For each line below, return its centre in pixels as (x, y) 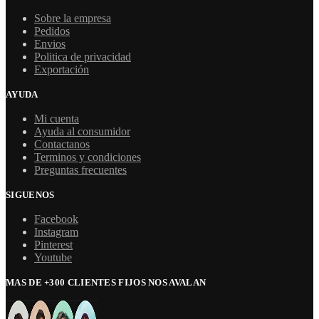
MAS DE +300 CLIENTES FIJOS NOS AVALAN (106, 282)
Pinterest (53, 245)
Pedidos (52, 31)
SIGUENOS (30, 195)
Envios (50, 44)
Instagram (56, 232)
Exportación (62, 69)
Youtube (53, 257)
